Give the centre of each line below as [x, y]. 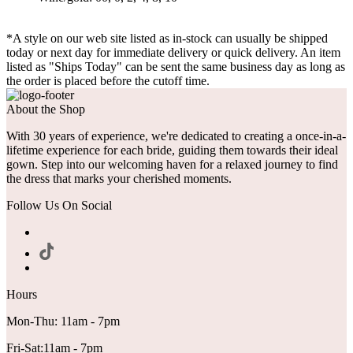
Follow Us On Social [59, 206]
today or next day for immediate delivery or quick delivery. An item [173, 53]
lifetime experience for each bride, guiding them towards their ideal [172, 150]
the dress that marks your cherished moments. [119, 179]
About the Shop [46, 110]
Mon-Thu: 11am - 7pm [63, 321]
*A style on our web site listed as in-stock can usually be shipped [167, 39]
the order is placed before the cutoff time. [108, 81]
